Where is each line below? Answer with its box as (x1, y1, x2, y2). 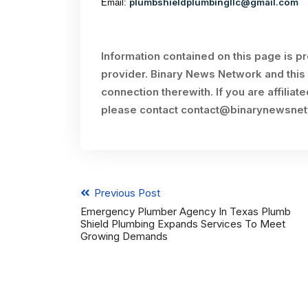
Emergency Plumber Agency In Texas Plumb (80, 205, 291, 218)
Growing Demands (80, 230, 168, 243)
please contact (101, 103, 181, 116)
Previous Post (91, 186, 160, 199)
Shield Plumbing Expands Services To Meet (80, 217, 285, 230)
